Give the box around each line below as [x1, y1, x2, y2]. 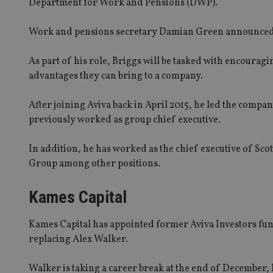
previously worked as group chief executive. [29, 113, 221, 127]
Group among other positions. [29, 157, 160, 171]
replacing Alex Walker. [29, 232, 128, 246]
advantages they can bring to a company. [29, 69, 203, 83]
